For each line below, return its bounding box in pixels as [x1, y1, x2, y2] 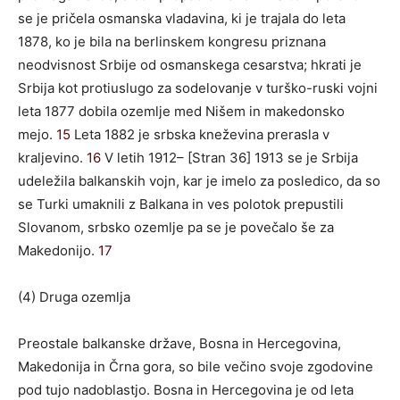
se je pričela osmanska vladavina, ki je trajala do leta [18, 9, 346, 27]
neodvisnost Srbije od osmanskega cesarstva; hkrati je [18, 55, 362, 73]
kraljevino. [18, 148, 87, 166]
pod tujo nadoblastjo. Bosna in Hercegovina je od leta [18, 380, 354, 398]
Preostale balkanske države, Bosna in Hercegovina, [18, 334, 341, 352]
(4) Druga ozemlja [18, 287, 130, 305]
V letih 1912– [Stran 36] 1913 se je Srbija [101, 148, 358, 166]
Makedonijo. [18, 241, 98, 259]
